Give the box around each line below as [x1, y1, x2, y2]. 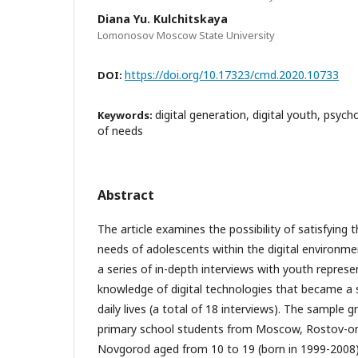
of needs [97, 123, 143, 138]
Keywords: [97, 108, 155, 122]
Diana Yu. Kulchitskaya [97, 11, 228, 26]
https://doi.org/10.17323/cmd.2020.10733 [125, 67, 339, 82]
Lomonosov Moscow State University [97, 28, 275, 42]
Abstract [97, 186, 154, 204]
